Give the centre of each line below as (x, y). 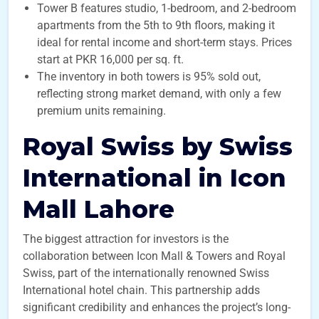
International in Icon (155, 178)
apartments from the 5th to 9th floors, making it (156, 25)
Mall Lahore (99, 209)
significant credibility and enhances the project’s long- (157, 307)
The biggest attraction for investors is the (126, 239)
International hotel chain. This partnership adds (141, 290)
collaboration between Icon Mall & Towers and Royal (154, 256)
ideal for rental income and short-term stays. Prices (164, 42)
